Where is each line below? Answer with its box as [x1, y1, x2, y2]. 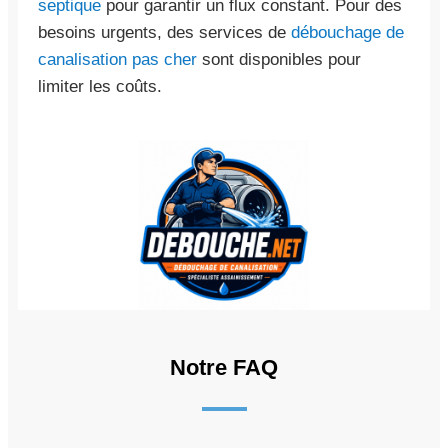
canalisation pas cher [38, 49, 197, 69]
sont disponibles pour [197, 49, 361, 69]
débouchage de [291, 22, 404, 42]
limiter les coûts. [38, 76, 162, 96]
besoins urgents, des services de [38, 22, 291, 42]
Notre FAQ [170, 354, 278, 380]
